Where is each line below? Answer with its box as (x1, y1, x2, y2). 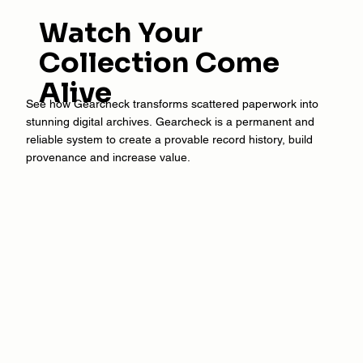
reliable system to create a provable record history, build (25, 132, 313, 146)
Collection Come (38, 45, 280, 81)
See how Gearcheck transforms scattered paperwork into (25, 96, 318, 110)
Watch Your (38, 15, 203, 51)
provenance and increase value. (25, 150, 190, 164)
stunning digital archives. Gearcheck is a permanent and (25, 114, 314, 128)
